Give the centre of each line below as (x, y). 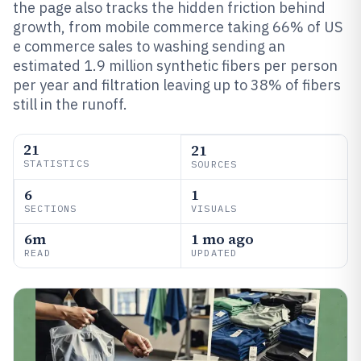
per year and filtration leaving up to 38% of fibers (177, 85)
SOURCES (214, 164)
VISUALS (214, 208)
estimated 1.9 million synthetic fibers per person (175, 66)
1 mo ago (222, 239)
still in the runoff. (70, 104)
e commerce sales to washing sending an (149, 46)
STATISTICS (56, 163)
